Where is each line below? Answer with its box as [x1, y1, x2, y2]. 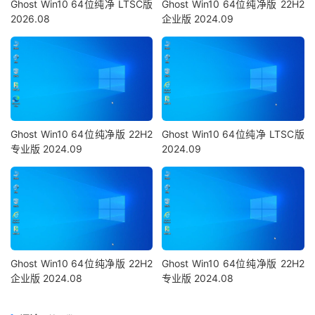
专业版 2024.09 [11, 142, 82, 155]
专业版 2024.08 [162, 272, 234, 285]
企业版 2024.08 [11, 272, 82, 285]
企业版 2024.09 [162, 13, 234, 25]
